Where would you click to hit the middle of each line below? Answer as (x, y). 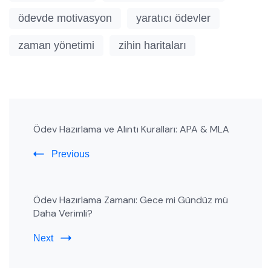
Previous (70, 154)
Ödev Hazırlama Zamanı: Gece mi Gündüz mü (131, 200)
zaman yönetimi (56, 46)
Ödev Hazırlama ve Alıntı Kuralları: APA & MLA (131, 129)
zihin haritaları (152, 46)
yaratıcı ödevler (173, 18)
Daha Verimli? (63, 214)
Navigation (60, 140)
